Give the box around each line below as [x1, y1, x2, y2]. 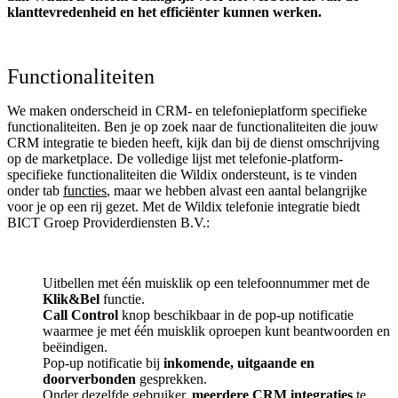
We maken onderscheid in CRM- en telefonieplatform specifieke [7, 102, 367, 118]
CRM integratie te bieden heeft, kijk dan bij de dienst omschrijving [7, 134, 379, 150]
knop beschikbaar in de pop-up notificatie [122, 306, 354, 322]
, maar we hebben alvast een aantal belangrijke [107, 182, 367, 198]
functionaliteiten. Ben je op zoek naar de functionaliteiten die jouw [7, 118, 378, 134]
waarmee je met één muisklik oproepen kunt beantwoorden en [43, 322, 390, 338]
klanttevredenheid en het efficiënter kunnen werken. [7, 4, 322, 20]
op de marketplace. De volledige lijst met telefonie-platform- [7, 150, 343, 166]
